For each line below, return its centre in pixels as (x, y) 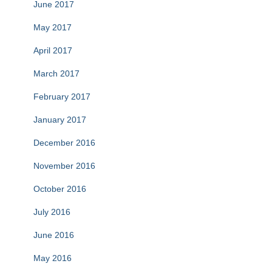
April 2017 (53, 51)
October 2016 (60, 189)
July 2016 (52, 212)
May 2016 (53, 258)
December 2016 (64, 143)
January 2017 (60, 120)
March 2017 (56, 74)
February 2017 (62, 97)
